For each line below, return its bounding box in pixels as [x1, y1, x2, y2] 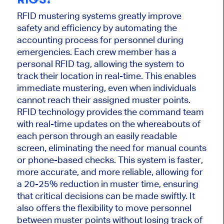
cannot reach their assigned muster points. [16, 94, 190, 105]
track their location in [16, 70, 104, 81]
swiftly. [158, 190, 189, 201]
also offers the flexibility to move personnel [16, 202, 191, 213]
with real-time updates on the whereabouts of [16, 118, 200, 129]
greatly [117, 10, 146, 21]
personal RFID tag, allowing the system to [16, 58, 184, 69]
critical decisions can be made [34, 190, 158, 201]
